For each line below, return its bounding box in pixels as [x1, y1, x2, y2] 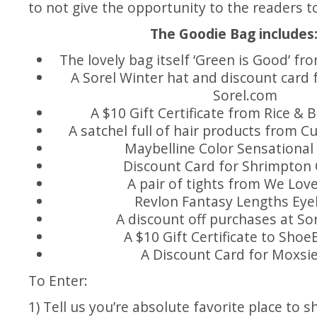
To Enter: [28, 271, 88, 290]
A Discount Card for [141, 245, 272, 264]
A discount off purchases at [116, 209, 298, 229]
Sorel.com [213, 86, 278, 105]
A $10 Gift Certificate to [123, 227, 279, 246]
